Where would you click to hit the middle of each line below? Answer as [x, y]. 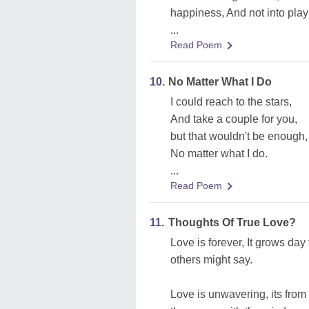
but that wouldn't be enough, [239, 136]
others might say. [211, 260]
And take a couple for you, [234, 119]
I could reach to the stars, [231, 102]
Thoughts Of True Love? [232, 222]
